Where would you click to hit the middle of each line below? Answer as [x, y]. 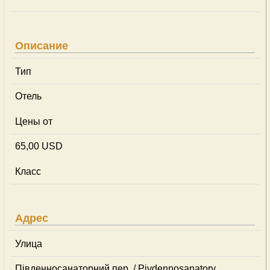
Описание [42, 46]
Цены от [34, 121]
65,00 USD [39, 146]
